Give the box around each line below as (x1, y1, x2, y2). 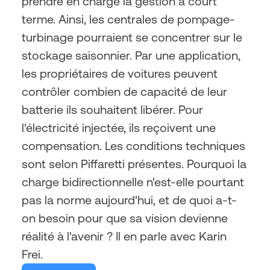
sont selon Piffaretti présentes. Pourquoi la (22, 157, 246, 171)
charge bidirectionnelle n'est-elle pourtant (22, 175, 244, 189)
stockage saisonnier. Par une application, (22, 48, 240, 62)
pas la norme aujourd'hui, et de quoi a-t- (22, 193, 237, 207)
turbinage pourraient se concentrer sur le (22, 30, 242, 44)
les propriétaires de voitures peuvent (22, 66, 218, 80)
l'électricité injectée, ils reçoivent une (22, 121, 216, 134)
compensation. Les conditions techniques (22, 139, 245, 152)
